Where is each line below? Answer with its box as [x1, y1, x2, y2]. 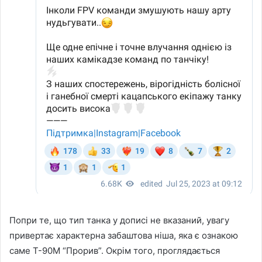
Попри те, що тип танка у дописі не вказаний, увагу [9, 214, 229, 226]
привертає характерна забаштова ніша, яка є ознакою [9, 229, 238, 241]
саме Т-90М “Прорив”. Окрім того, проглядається [9, 244, 220, 256]
